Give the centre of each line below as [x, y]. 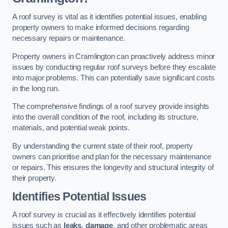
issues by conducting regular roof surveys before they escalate [114, 67]
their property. [34, 178]
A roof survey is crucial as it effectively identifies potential [104, 215]
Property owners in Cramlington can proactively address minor [114, 56]
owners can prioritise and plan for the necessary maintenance [112, 156]
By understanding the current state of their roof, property [103, 146]
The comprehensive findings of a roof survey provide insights [111, 107]
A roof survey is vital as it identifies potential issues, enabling [109, 17]
